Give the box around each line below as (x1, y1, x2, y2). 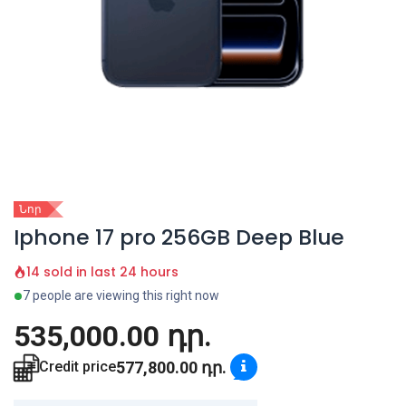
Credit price (39, 358, 116, 376)
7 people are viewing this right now (23, 288, 219, 304)
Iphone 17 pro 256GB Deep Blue (14, 222, 344, 253)
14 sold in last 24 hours (26, 263, 179, 282)
